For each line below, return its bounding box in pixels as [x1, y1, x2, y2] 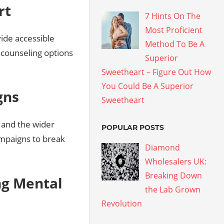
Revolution [101, 198, 142, 209]
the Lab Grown [145, 184, 201, 195]
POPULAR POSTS [101, 123, 164, 132]
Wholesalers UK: [145, 156, 207, 167]
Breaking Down [145, 170, 202, 181]
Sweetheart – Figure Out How [101, 66, 211, 78]
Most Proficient [145, 24, 203, 36]
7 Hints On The [145, 10, 201, 22]
